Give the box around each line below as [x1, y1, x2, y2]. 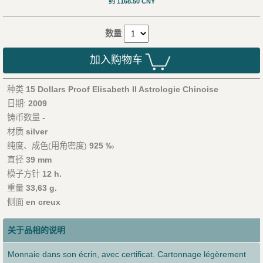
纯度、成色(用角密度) [6, 141, 89, 151]
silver [25, 127, 48, 137]
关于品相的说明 [7, 225, 65, 235]
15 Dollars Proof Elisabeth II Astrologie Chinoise [25, 85, 218, 95]
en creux [25, 197, 60, 207]
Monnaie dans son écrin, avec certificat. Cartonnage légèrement [7, 249, 246, 259]
